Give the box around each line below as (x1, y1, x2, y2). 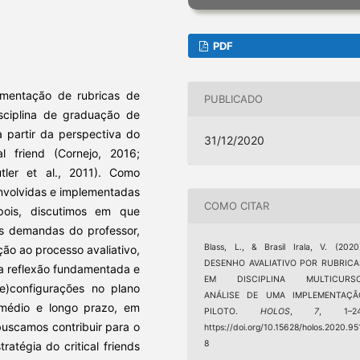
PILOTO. (204, 305, 260, 317)
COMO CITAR (204, 199, 270, 213)
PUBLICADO (204, 92, 264, 106)
